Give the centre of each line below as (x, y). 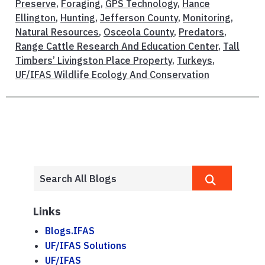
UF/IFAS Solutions (86, 246)
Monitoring (207, 18)
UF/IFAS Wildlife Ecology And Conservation (112, 75)
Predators (201, 32)
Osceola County (139, 32)
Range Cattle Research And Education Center (117, 46)
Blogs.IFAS (70, 231)
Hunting (78, 18)
